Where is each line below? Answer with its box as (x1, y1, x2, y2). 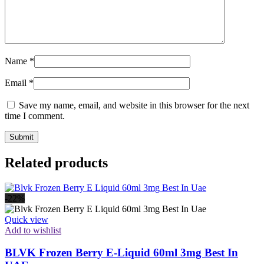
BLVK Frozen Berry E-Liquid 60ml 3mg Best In (5, 246, 238, 259)
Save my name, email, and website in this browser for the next (19, 100, 249, 110)
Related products (5, 154, 108, 170)
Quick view (5, 214, 48, 225)
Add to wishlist (5, 225, 61, 235)
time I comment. (5, 110, 65, 121)
